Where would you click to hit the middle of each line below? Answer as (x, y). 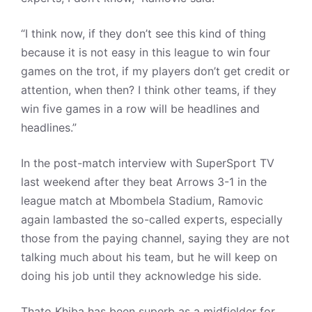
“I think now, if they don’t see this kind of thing (143, 33)
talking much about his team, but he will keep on (149, 257)
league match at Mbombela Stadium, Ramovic (142, 201)
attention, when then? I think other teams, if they (149, 90)
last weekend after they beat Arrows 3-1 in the (144, 182)
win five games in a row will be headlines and (140, 109)
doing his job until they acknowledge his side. (143, 276)
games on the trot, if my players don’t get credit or (155, 71)
